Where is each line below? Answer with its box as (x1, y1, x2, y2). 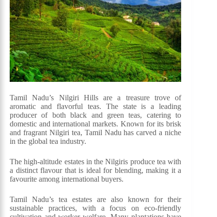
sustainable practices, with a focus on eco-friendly (10, 204, 182, 213)
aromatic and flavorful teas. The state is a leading (10, 102, 182, 111)
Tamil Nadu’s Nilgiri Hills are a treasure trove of (10, 93, 182, 102)
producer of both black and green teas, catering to (10, 111, 182, 120)
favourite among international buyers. (10, 175, 124, 184)
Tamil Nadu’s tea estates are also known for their (10, 195, 182, 204)
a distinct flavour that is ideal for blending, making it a (10, 166, 182, 175)
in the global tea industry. (10, 137, 86, 146)
